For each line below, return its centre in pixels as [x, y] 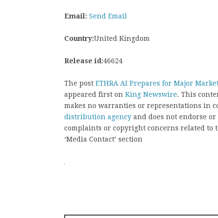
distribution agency [98, 117]
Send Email [108, 16]
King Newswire [151, 94]
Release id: [84, 61]
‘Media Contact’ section [103, 139]
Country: [79, 38]
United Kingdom [122, 38]
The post [80, 83]
